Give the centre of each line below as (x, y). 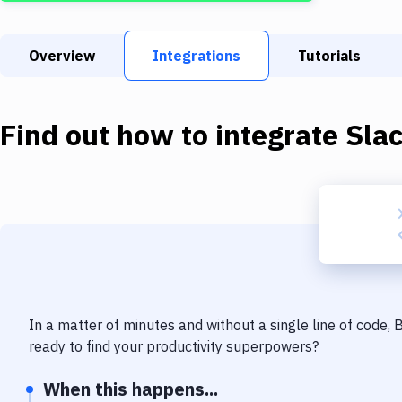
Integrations (197, 56)
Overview (62, 56)
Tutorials (329, 56)
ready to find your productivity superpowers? (174, 346)
